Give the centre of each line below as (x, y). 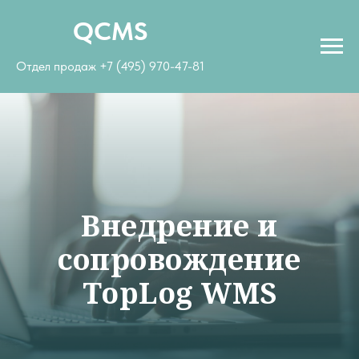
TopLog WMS (179, 293)
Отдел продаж (58, 66)
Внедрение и (179, 226)
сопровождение (179, 259)
